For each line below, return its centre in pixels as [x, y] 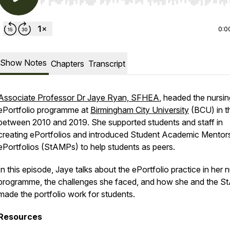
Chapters [68, 64]
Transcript [107, 64]
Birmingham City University [140, 110]
